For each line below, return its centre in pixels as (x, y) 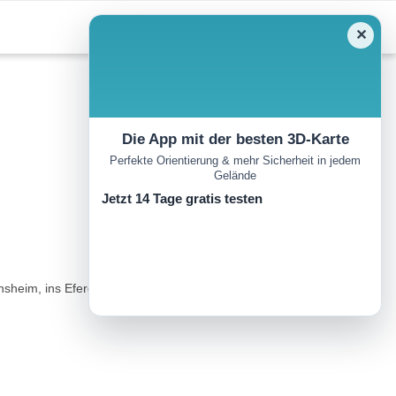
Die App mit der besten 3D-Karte (235, 139)
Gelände (235, 176)
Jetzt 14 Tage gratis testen (182, 199)
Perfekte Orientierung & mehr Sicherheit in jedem (235, 161)
